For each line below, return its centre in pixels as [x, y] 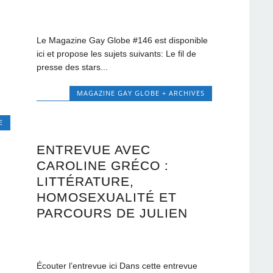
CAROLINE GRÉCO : [103, 165]
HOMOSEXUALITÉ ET [107, 197]
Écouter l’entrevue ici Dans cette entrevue [117, 265]
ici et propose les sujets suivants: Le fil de [117, 54]
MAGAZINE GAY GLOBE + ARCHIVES [140, 93]
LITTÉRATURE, [86, 181]
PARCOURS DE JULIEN [112, 213]
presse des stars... [73, 67]
